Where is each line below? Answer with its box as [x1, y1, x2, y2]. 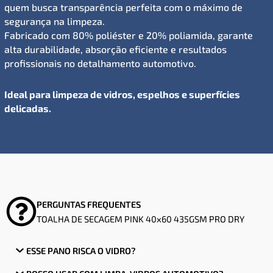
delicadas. [4, 102, 51, 114]
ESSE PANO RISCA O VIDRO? [26, 244, 136, 256]
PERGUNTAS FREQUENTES [37, 198, 141, 210]
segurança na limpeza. [4, 15, 105, 27]
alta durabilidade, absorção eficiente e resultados [4, 43, 227, 55]
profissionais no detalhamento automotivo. [4, 57, 196, 69]
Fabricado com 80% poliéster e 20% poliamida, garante [4, 29, 253, 41]
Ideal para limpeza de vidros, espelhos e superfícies [4, 88, 240, 100]
